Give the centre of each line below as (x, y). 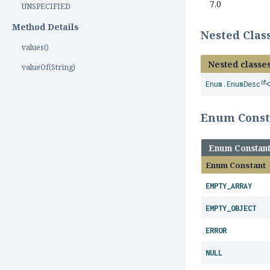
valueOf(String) (49, 67)
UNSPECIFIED (46, 6)
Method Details (46, 27)
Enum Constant (236, 165)
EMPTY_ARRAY (229, 186)
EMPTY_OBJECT (231, 208)
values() (35, 47)
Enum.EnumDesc (233, 84)
